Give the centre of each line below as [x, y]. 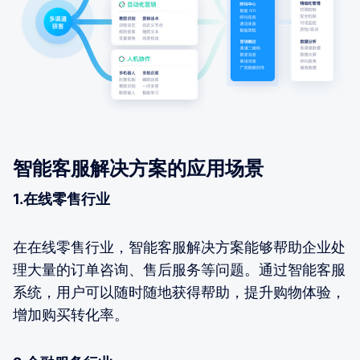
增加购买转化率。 [71, 314]
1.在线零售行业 [61, 198]
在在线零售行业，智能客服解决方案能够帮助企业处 [179, 247]
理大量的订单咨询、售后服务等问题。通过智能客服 [179, 269]
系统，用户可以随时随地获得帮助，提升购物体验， [179, 292]
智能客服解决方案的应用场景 [138, 168]
